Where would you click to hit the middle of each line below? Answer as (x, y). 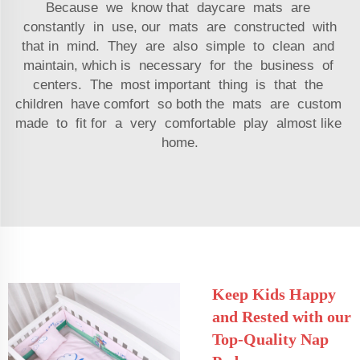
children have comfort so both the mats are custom (180, 104)
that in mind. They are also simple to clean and (180, 46)
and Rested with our (282, 316)
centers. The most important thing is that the (180, 84)
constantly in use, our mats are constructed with (180, 27)
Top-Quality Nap (270, 339)
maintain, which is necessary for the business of (180, 65)
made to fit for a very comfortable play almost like (180, 123)
